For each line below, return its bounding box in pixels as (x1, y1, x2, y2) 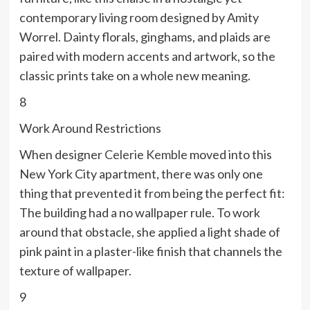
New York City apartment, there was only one (19, 166, 263, 182)
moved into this (187, 147, 272, 163)
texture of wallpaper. (19, 263, 131, 279)
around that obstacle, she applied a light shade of (19, 224, 280, 240)
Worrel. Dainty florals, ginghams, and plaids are (19, 29, 271, 45)
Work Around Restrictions (19, 120, 161, 136)
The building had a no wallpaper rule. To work (19, 205, 260, 221)
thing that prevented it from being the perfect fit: (19, 185, 285, 201)
